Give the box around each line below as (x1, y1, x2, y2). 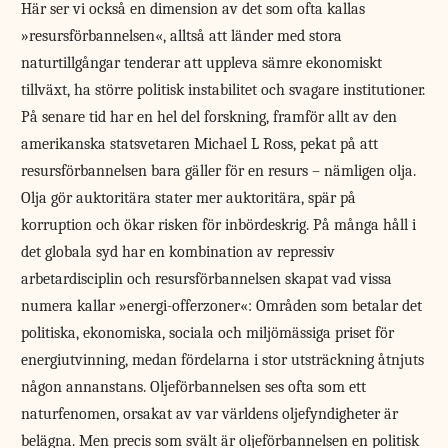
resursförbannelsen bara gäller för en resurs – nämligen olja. (21, 161, 417, 180)
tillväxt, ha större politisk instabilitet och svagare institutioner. (21, 80, 426, 99)
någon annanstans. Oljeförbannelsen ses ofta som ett (21, 377, 367, 396)
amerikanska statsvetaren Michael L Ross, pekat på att (21, 134, 379, 153)
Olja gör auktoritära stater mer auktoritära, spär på (21, 188, 357, 207)
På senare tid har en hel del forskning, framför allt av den (21, 107, 398, 126)
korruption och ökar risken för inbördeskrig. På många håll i (21, 215, 417, 234)
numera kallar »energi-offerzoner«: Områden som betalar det (21, 296, 423, 315)
